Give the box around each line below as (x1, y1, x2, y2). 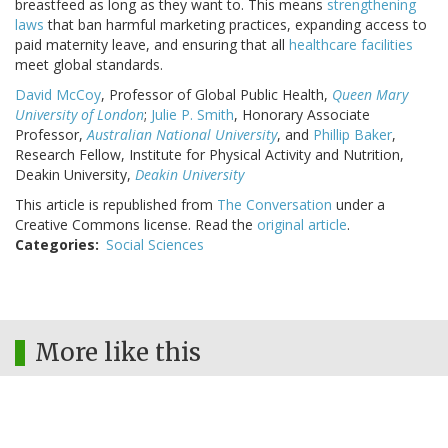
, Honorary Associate (234, 105, 370, 125)
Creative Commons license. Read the (15, 215, 257, 235)
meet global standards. (15, 55, 163, 75)
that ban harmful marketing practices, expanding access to (44, 15, 427, 35)
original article (257, 215, 347, 235)
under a (332, 195, 385, 215)
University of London (15, 105, 144, 125)
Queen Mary (332, 85, 408, 105)
